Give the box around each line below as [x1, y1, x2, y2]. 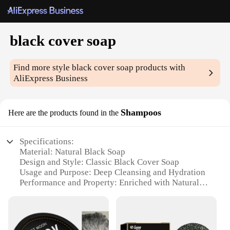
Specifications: [20, 137, 74, 147]
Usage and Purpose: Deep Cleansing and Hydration [20, 167, 206, 178]
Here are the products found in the [8, 108, 119, 118]
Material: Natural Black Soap [20, 147, 126, 157]
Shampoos [121, 107, 161, 118]
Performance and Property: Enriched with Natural [20, 178, 200, 188]
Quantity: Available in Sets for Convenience [20, 198, 180, 208]
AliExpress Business [13, 73, 88, 84]
